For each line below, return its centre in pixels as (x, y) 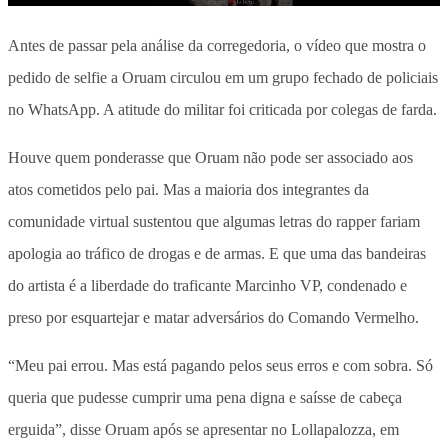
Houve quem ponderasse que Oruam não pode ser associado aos (210, 158)
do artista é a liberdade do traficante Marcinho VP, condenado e (207, 286)
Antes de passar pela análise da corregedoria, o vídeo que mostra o (217, 46)
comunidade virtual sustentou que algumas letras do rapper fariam (214, 222)
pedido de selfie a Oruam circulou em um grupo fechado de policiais (223, 78)
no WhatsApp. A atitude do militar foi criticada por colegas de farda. (222, 110)
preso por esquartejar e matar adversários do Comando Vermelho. (213, 318)
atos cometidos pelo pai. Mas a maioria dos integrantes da (188, 190)
